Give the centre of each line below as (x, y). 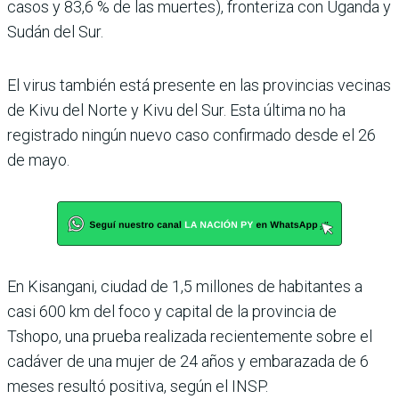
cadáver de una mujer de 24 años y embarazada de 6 (188, 361)
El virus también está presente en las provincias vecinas (199, 85)
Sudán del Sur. (55, 31)
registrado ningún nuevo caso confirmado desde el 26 (191, 134)
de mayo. (38, 159)
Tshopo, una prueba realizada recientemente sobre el (190, 336)
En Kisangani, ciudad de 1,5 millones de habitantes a (185, 286)
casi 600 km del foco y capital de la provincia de (172, 311)
